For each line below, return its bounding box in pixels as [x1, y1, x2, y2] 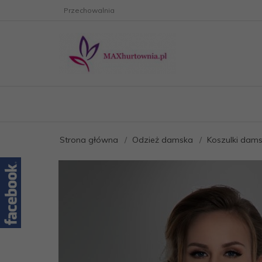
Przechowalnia [64, 6, 115, 15]
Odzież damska [132, 135, 193, 145]
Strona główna [60, 135, 118, 145]
